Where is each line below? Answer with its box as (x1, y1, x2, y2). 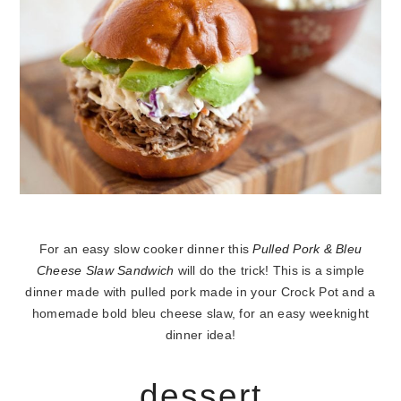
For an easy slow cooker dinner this (38, 242, 253, 256)
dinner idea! (165, 328, 236, 342)
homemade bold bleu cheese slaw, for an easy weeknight (31, 306, 370, 320)
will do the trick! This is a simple (177, 263, 365, 277)
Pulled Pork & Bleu (252, 242, 363, 256)
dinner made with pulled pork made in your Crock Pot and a (25, 285, 376, 299)
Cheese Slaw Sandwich (36, 263, 178, 277)
